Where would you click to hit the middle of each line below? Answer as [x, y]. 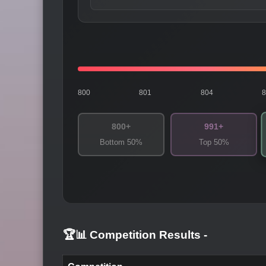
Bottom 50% [121, 142]
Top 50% [214, 142]
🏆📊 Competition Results [133, 235]
